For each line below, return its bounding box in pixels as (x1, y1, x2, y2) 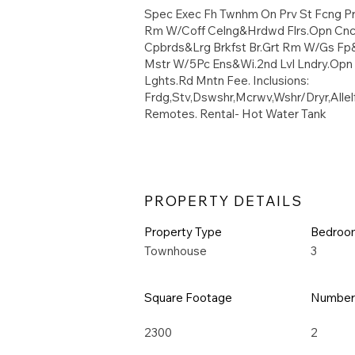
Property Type (144, 224, 222, 239)
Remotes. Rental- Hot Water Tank (144, 106, 326, 121)
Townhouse (144, 243, 207, 258)
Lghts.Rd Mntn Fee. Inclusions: (144, 73, 309, 88)
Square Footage (144, 290, 232, 305)
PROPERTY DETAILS (144, 196, 303, 210)
